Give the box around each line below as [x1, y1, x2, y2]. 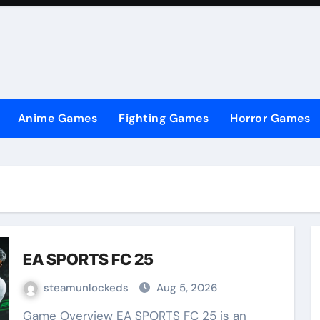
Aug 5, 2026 [156, 280, 217, 295]
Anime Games [17, 111, 97, 126]
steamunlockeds [43, 280, 131, 295]
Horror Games [230, 111, 310, 126]
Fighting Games [119, 111, 209, 126]
